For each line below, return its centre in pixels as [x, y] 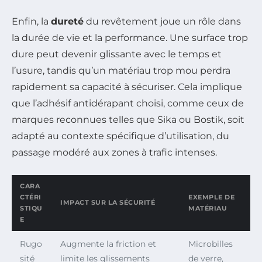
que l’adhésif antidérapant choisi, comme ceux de [128, 104]
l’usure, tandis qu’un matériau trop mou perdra [121, 71]
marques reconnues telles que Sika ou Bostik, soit [128, 120]
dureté [67, 22]
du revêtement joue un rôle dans [162, 22]
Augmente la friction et [108, 244]
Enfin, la [31, 22]
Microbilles [211, 244]
